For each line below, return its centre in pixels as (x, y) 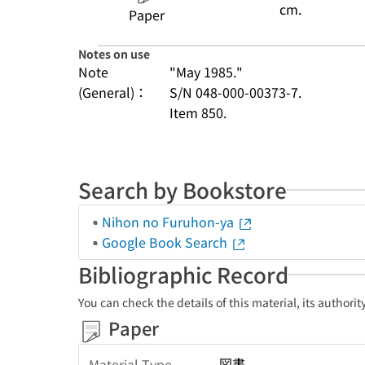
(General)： (113, 92)
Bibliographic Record (183, 274)
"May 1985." (206, 72)
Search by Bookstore (182, 189)
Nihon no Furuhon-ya (169, 222)
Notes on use (114, 54)
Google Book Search (166, 242)
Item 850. (198, 112)
